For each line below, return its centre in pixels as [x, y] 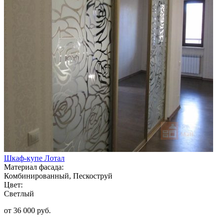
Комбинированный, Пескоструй [58, 176]
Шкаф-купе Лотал [34, 158]
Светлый [19, 193]
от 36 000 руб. [27, 210]
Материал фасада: [34, 167]
